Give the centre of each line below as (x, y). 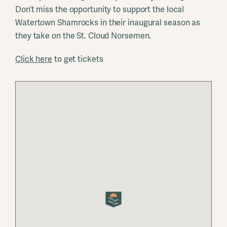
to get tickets (78, 59)
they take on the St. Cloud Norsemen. (83, 36)
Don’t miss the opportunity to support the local (100, 9)
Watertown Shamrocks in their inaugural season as (108, 23)
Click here (34, 59)
